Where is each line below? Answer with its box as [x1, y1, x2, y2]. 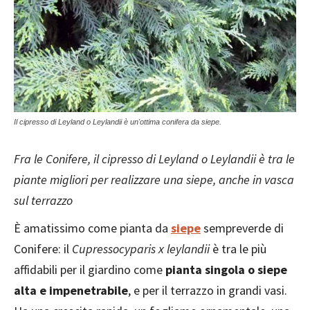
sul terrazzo [14, 192, 73, 208]
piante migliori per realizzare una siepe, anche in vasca [14, 172, 294, 188]
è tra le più [212, 241, 266, 257]
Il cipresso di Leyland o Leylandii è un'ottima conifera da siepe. [14, 118, 221, 126]
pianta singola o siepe [165, 262, 287, 277]
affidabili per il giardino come [14, 262, 165, 277]
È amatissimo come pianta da [14, 220, 171, 236]
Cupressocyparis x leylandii [69, 241, 212, 257]
